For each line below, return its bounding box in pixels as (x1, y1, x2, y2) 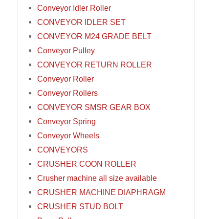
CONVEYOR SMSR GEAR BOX (37, 103, 151, 112)
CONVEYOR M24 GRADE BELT (37, 32, 152, 41)
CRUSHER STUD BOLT (37, 202, 123, 211)
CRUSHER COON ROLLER (37, 159, 136, 169)
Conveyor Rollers (37, 88, 98, 98)
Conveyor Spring (37, 117, 96, 126)
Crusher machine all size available (37, 174, 157, 183)
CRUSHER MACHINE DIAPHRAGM (37, 188, 166, 197)
